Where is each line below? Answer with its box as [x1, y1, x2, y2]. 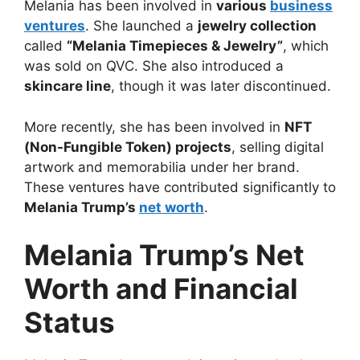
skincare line [24, 78, 111, 95]
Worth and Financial [24, 272, 298, 306]
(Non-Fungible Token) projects [24, 138, 231, 155]
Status [24, 305, 115, 340]
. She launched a [85, 18, 198, 35]
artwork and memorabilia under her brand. [24, 158, 300, 175]
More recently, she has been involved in [24, 118, 284, 135]
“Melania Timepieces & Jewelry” [67, 38, 283, 55]
